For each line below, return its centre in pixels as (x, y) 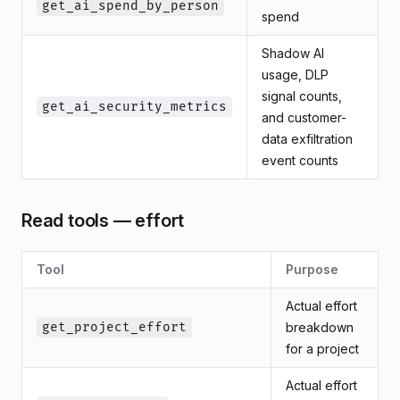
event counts (300, 160)
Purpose (312, 269)
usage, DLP (295, 75)
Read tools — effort (103, 221)
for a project (322, 349)
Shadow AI (293, 53)
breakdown (320, 327)
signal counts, (302, 96)
